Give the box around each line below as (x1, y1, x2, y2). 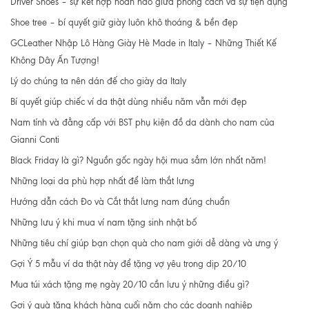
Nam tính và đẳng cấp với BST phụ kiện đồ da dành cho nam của (10, 117, 275, 128)
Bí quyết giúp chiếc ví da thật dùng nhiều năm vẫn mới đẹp (10, 96, 247, 107)
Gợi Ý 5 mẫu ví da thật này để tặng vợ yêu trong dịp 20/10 (10, 258, 246, 269)
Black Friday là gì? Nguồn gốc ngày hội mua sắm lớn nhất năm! (10, 154, 266, 166)
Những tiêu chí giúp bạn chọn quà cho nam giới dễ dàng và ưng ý (10, 237, 278, 248)
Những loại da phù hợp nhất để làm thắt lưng (10, 175, 195, 186)
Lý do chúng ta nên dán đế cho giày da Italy (10, 75, 186, 86)
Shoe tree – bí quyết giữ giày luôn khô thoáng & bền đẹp (10, 17, 238, 28)
